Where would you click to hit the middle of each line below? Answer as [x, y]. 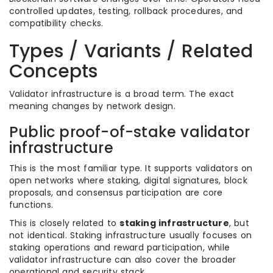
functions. [31, 205]
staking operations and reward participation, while [120, 247]
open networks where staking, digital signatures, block [128, 180]
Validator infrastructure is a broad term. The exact [122, 94]
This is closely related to [65, 223]
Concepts [54, 71]
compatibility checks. [56, 23]
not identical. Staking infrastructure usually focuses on [131, 235]
